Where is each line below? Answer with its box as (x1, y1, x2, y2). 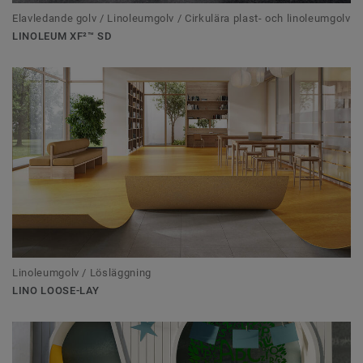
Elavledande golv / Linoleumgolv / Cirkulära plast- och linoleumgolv (12, 11, 351, 24)
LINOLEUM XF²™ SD (12, 29, 113, 42)
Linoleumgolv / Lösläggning (12, 266, 152, 279)
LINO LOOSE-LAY (12, 284, 100, 297)
